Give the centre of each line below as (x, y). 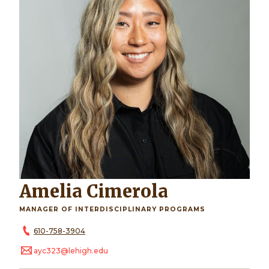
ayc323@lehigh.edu (71, 250)
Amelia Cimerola (100, 191)
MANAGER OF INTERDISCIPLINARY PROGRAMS (112, 209)
